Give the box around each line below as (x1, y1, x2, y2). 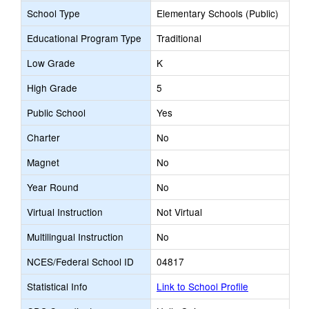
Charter (27, 130, 60, 144)
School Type (27, 6, 80, 20)
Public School (27, 106, 86, 119)
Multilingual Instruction (27, 230, 123, 243)
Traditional (157, 31, 201, 45)
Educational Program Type (27, 31, 141, 45)
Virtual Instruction (27, 205, 103, 219)
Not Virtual (157, 205, 202, 219)
